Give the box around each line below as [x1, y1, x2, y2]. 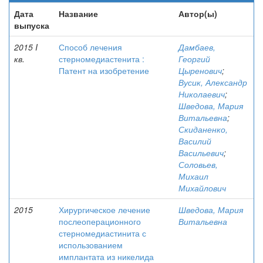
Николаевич [178, 88, 225, 100]
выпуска [14, 19, 49, 31]
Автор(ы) [178, 8, 217, 19]
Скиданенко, [178, 123, 228, 135]
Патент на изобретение [59, 65, 149, 76]
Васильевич [178, 147, 224, 159]
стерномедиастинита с [59, 227, 146, 239]
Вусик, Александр [178, 76, 247, 88]
